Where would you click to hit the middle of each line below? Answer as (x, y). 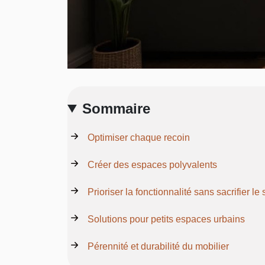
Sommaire (117, 108)
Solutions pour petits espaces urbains (166, 219)
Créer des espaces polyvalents (152, 164)
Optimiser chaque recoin (139, 137)
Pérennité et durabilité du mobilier (158, 246)
